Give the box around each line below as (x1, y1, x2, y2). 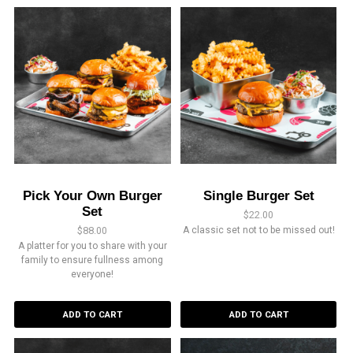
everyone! (71, 268, 114, 280)
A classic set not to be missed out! (182, 224, 335, 236)
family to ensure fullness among (21, 254, 164, 266)
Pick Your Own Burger (22, 187, 162, 203)
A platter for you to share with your (17, 240, 167, 251)
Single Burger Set (203, 187, 314, 203)
